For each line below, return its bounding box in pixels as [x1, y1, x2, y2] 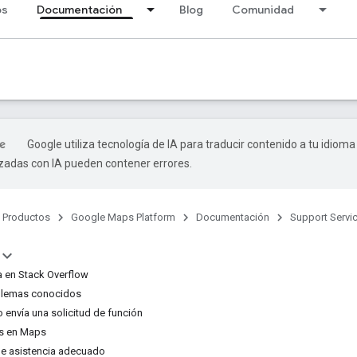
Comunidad [232, 2, 294, 17]
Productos [2, 211, 50, 223]
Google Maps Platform [71, 211, 175, 223]
